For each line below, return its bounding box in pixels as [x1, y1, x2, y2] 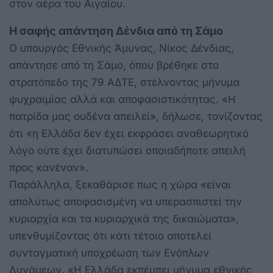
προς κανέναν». [9, 161, 88, 174]
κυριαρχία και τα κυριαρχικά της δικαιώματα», [9, 212, 239, 225]
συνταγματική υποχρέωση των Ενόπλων [9, 246, 209, 259]
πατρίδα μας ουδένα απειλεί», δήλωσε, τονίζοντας [9, 110, 263, 122]
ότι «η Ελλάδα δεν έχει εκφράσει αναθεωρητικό [9, 127, 249, 140]
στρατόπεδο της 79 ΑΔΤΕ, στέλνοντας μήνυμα [9, 76, 239, 88]
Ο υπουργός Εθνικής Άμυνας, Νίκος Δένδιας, [9, 41, 234, 54]
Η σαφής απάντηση [9, 24, 116, 37]
